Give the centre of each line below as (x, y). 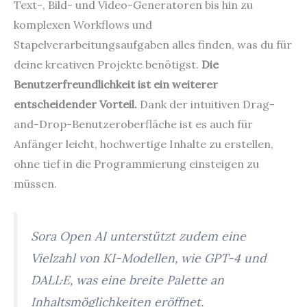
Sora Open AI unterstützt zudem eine (138, 236)
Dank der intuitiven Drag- (206, 104)
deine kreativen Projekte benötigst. (108, 64)
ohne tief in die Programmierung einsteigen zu (136, 163)
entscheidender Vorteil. (75, 104)
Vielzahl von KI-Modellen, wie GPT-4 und (149, 258)
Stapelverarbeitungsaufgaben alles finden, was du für (153, 44)
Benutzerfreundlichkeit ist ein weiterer (116, 84)
